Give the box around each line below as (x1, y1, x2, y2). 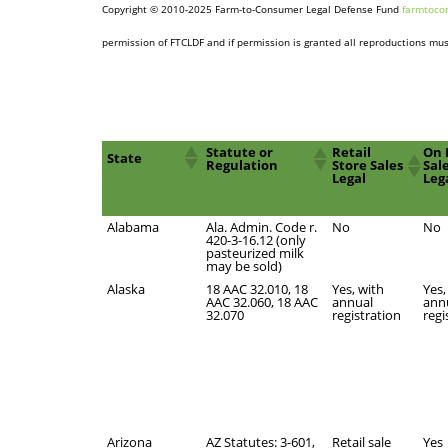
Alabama (107, 218, 159, 236)
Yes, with (332, 280, 384, 298)
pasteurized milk (206, 244, 304, 262)
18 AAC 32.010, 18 (206, 280, 308, 298)
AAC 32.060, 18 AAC (206, 293, 318, 311)
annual (332, 293, 373, 311)
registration (332, 306, 401, 324)
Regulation (206, 156, 278, 174)
